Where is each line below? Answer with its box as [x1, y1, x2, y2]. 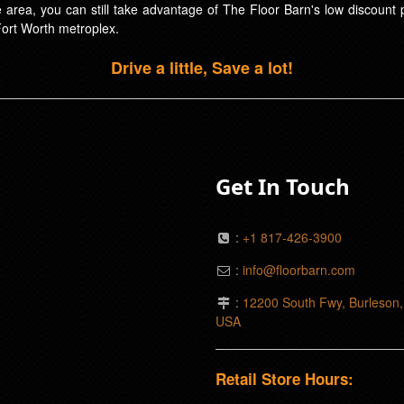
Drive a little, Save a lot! [111, 56, 293, 80]
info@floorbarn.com [243, 261, 355, 280]
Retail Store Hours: [216, 368, 353, 390]
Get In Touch [216, 171, 350, 202]
